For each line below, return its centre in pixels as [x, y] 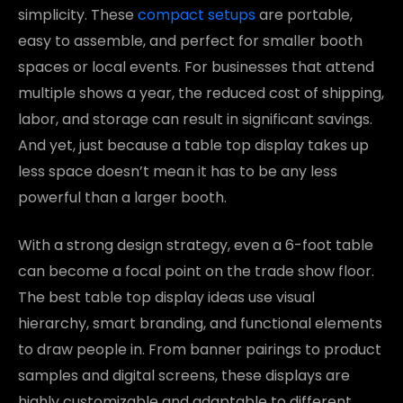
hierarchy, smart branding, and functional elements [200, 323]
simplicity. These [78, 14]
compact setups [197, 14]
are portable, [304, 14]
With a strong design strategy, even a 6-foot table [196, 245]
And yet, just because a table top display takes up [193, 145]
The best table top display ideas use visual [166, 297]
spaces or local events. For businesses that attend [196, 67]
